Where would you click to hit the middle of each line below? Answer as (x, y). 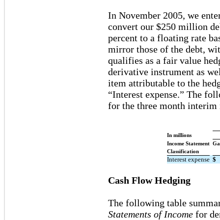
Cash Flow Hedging (149, 180)
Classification (183, 151)
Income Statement (188, 143)
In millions (179, 135)
